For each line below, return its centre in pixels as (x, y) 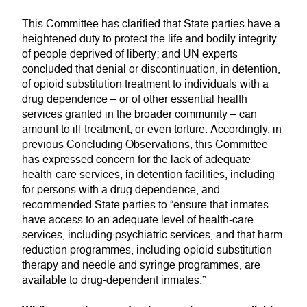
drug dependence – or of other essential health (135, 99)
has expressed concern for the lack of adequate (136, 159)
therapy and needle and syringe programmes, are (141, 265)
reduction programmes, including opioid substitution (147, 250)
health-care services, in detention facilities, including (148, 174)
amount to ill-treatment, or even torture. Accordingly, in (152, 129)
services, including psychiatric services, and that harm (152, 235)
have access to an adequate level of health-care (138, 220)
